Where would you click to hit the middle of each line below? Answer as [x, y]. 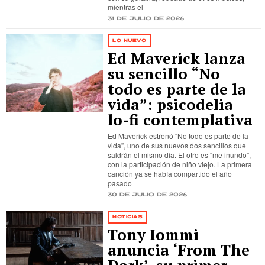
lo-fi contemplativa [180, 120]
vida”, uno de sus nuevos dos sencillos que [177, 145]
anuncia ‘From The [179, 250]
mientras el [126, 7]
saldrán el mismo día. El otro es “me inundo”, [180, 155]
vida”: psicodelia [171, 104]
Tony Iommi [153, 235]
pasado [120, 183]
